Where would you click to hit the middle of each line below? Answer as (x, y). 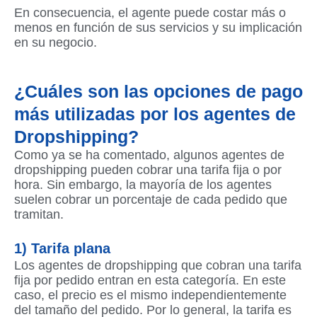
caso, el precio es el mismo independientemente (150, 295)
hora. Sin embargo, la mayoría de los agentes (143, 185)
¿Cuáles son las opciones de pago (158, 92)
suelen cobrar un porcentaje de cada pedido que (151, 200)
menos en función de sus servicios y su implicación (158, 27)
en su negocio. (56, 42)
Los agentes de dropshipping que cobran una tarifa (158, 265)
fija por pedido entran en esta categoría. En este (150, 280)
